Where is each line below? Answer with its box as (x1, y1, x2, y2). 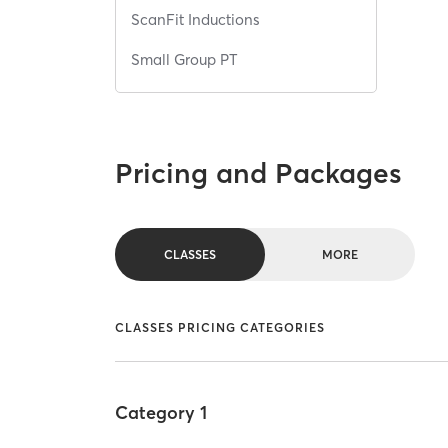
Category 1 (115, 401, 208, 425)
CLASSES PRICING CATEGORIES (115, 320, 326, 336)
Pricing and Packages (115, 156, 403, 191)
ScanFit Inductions (131, 9, 261, 29)
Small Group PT (131, 50, 239, 70)
